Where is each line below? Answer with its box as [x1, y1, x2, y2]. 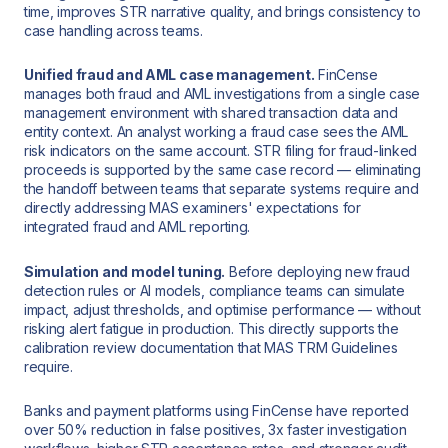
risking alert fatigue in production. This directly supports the [24, 319, 399, 337]
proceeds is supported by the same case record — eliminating [24, 161, 421, 179]
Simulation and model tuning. [24, 262, 226, 280]
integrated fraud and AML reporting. [24, 218, 251, 236]
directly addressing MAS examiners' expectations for [24, 199, 361, 217]
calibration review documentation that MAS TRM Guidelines [24, 338, 398, 356]
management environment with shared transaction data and [24, 104, 398, 122]
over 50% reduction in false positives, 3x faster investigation [24, 421, 407, 439]
